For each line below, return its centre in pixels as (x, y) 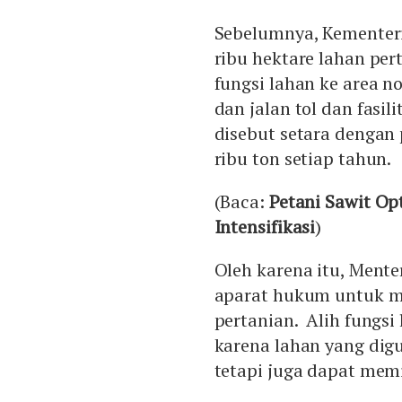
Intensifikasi (265, 227)
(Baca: (241, 202)
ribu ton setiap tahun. (303, 159)
